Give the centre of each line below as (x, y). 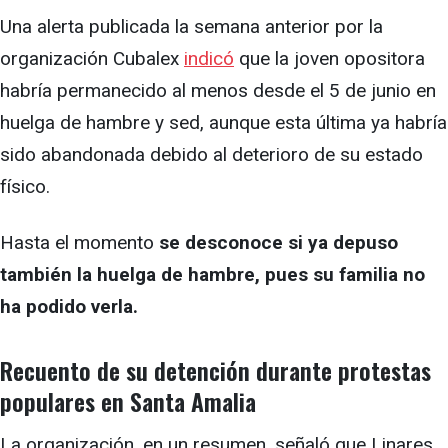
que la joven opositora (329, 59)
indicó (209, 59)
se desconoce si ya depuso (278, 243)
